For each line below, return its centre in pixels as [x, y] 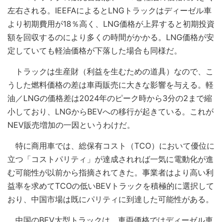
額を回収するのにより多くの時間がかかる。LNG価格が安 [111, 37]
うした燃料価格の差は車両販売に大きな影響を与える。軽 [111, 84]
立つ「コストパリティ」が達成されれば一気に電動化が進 [111, 159]
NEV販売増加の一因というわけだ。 [71, 125]
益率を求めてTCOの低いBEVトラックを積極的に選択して [111, 186]
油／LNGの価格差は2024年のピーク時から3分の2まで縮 [110, 98]
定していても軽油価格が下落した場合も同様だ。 [95, 50]
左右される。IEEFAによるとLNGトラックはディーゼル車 [110, 10]
